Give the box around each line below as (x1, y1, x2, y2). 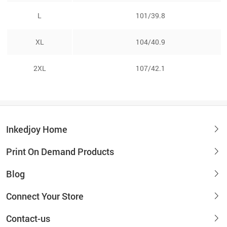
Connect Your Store (6, 190, 84, 202)
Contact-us (6, 212, 50, 224)
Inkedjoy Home (6, 123, 67, 135)
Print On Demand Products (6, 145, 114, 158)
